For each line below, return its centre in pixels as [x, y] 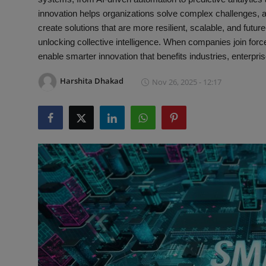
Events [24, 96]
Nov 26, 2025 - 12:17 [187, 82]
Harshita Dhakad [92, 81]
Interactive [33, 9]
